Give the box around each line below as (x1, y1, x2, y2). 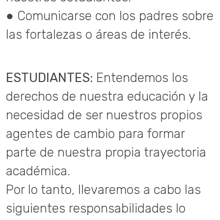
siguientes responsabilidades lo (6, 201, 186, 216)
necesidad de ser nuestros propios (6, 108, 202, 122)
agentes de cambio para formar (6, 126, 185, 141)
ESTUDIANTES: (6, 70, 93, 85)
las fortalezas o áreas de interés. (6, 27, 191, 42)
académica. (6, 164, 70, 178)
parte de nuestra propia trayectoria (6, 145, 206, 160)
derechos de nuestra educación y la (6, 89, 208, 104)
